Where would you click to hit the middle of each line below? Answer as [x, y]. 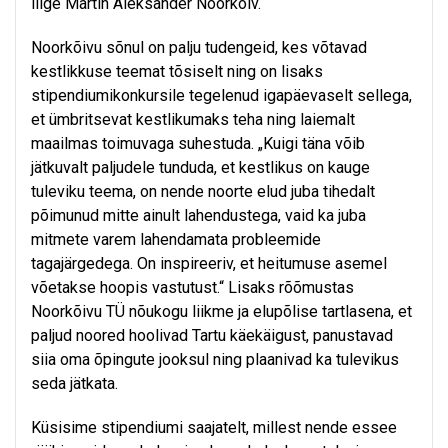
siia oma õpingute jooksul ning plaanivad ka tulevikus [215, 360]
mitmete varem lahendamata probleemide [176, 240]
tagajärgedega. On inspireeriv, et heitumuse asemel [209, 264]
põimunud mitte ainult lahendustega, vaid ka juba [198, 216]
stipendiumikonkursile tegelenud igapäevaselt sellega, [221, 96]
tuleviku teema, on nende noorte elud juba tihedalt [203, 192]
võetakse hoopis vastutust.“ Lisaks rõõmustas [192, 288]
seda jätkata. [76, 384]
